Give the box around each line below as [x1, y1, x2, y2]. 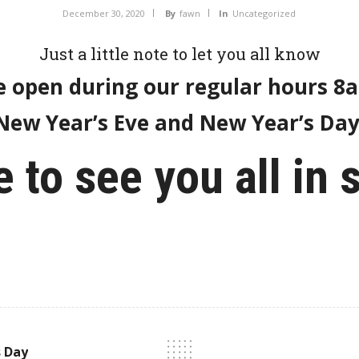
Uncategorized [232, 6, 296, 19]
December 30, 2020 [62, 6, 145, 19]
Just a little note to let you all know [38, 43, 321, 64]
